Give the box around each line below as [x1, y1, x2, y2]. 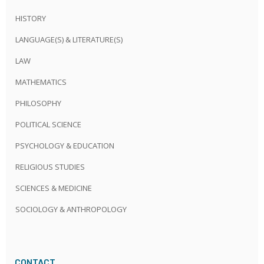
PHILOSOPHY [15, 97, 61, 108]
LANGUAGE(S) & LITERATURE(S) [15, 34, 123, 45]
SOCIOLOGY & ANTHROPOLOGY [15, 203, 127, 214]
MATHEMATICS [15, 76, 67, 87]
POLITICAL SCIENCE [15, 118, 81, 130]
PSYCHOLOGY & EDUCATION [15, 140, 114, 151]
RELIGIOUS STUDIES [15, 161, 85, 172]
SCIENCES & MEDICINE [15, 182, 92, 193]
